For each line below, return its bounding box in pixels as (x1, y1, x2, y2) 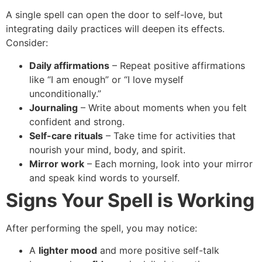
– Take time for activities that (103, 129, 236, 142)
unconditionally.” (29, 87, 101, 99)
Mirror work (29, 157, 84, 170)
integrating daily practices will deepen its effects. (6, 23, 225, 35)
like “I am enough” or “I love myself (29, 73, 184, 85)
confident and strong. (29, 115, 125, 127)
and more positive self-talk (97, 244, 219, 257)
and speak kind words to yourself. (29, 171, 180, 184)
